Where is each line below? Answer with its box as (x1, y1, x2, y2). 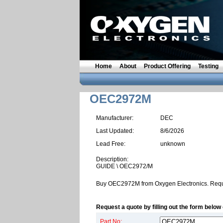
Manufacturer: (96, 114, 133, 121)
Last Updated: (96, 127, 134, 134)
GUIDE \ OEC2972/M (96, 163, 153, 170)
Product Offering (144, 63, 191, 70)
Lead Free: (96, 140, 125, 147)
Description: (96, 156, 128, 163)
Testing (198, 63, 219, 70)
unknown (160, 140, 185, 147)
